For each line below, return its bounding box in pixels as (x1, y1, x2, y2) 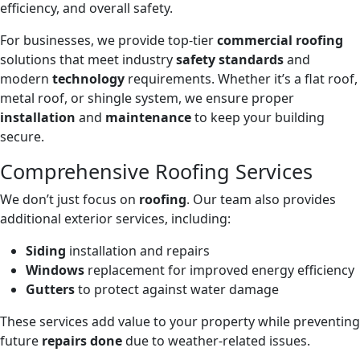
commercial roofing (217, 31, 343, 50)
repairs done (42, 332, 122, 350)
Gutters (26, 280, 75, 299)
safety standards (176, 51, 284, 69)
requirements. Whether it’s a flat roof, (125, 70, 358, 88)
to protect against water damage (75, 280, 279, 299)
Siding (26, 242, 66, 260)
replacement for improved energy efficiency (84, 261, 354, 280)
